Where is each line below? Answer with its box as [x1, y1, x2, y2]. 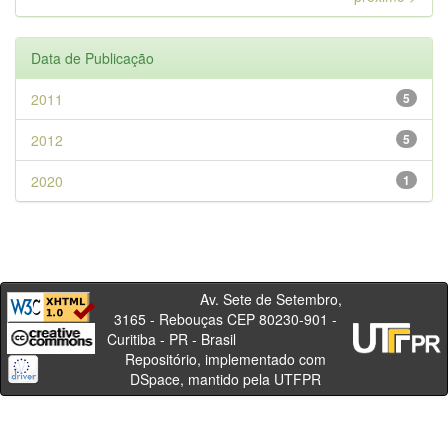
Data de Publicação [31, 48, 154, 68]
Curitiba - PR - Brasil [106, 329, 344, 349]
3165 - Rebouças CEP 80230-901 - [113, 309, 337, 329]
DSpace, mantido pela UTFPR [129, 369, 321, 389]
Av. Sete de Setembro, [108, 289, 342, 309]
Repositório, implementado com [124, 349, 326, 369]
